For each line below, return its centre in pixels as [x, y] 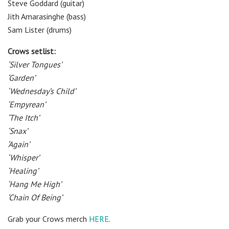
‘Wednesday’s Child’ [42, 91]
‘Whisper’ [24, 157]
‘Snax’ [18, 131]
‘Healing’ [23, 170]
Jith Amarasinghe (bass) [47, 16]
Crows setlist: [32, 51]
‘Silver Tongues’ [35, 64]
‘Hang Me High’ [35, 184]
